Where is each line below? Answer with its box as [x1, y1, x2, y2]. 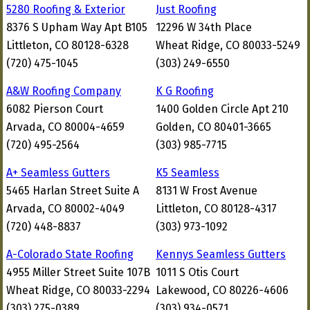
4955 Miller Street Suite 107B [6, 266, 150, 279]
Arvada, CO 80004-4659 [6, 120, 125, 134]
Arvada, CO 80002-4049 [6, 202, 125, 215]
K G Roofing [156, 84, 214, 98]
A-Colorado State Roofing [6, 248, 134, 261]
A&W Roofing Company [6, 84, 121, 98]
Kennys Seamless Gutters [156, 248, 286, 261]
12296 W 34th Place [156, 21, 252, 34]
